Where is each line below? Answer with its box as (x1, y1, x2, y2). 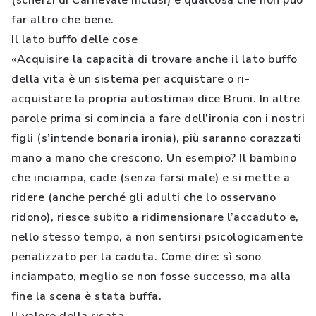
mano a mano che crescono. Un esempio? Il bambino (11, 150, 296, 166)
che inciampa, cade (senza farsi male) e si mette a (11, 170, 290, 186)
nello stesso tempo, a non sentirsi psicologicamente (11, 229, 303, 245)
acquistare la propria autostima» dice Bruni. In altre (11, 91, 300, 107)
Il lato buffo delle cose (11, 32, 138, 47)
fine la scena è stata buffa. (11, 288, 162, 304)
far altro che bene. (11, 12, 114, 28)
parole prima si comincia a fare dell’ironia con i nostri (11, 111, 305, 126)
